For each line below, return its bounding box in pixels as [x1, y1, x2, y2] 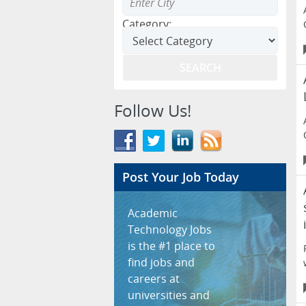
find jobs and [128, 255, 195, 270]
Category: [122, 16, 171, 31]
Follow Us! [114, 99, 191, 122]
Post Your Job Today [122, 169, 239, 185]
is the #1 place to [128, 238, 215, 253]
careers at [128, 271, 180, 286]
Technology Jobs [128, 222, 212, 237]
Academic [128, 206, 178, 221]
